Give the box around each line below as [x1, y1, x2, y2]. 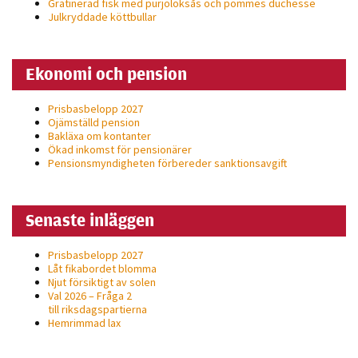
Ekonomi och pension [26, 62, 187, 85]
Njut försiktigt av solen [48, 274, 156, 289]
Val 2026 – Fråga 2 [48, 288, 132, 303]
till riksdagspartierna [48, 301, 147, 316]
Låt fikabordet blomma [48, 261, 157, 276]
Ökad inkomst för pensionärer [48, 141, 192, 157]
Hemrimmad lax [48, 315, 121, 330]
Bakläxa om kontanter [48, 128, 151, 143]
